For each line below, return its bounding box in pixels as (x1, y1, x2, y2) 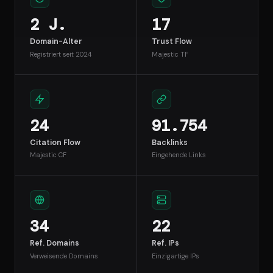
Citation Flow (30, 137, 80, 147)
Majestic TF (151, 49, 188, 58)
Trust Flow (151, 37, 192, 47)
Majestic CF (30, 151, 66, 160)
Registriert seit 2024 (30, 49, 91, 58)
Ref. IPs (151, 238, 179, 249)
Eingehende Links (151, 151, 206, 160)
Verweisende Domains (30, 251, 98, 260)
